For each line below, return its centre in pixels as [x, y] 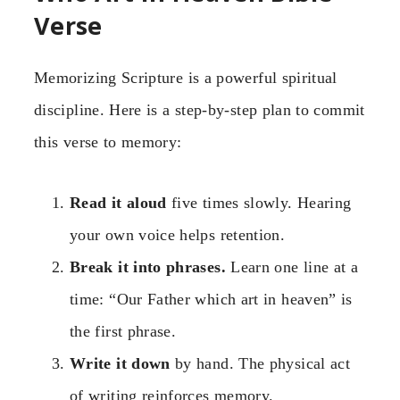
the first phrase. [123, 332]
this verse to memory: [108, 142]
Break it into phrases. [148, 267]
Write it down [120, 364]
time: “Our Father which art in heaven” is [211, 300]
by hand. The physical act [260, 364]
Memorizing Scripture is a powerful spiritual [186, 77]
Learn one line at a [292, 267]
